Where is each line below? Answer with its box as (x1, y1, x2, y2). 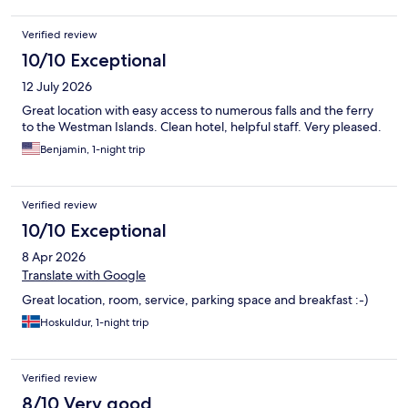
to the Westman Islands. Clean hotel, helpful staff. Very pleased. (22, 118, 382, 136)
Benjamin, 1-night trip (40, 142, 146, 158)
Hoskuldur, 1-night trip (40, 315, 149, 331)
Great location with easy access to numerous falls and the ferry (22, 102, 373, 119)
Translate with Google (22, 267, 146, 284)
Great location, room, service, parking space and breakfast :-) (22, 291, 368, 309)
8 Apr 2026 (22, 249, 86, 266)
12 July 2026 (22, 78, 92, 96)
